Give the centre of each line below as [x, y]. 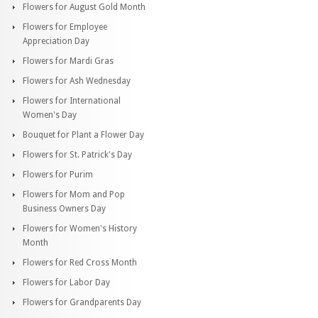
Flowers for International [72, 100]
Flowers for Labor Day [66, 282]
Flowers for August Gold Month [84, 7]
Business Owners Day [64, 208]
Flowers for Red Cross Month [80, 262]
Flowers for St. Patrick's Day [77, 154]
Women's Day [50, 115]
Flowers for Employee [65, 27]
